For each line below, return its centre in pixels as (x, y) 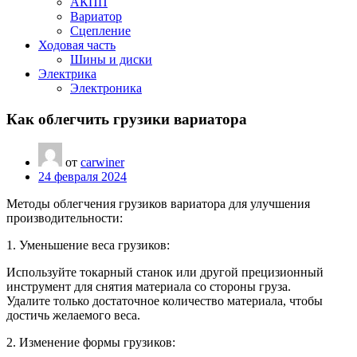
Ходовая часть (77, 45)
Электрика (67, 74)
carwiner (102, 163)
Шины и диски (111, 59)
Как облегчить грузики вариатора (127, 119)
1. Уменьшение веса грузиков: (88, 245)
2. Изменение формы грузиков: (91, 343)
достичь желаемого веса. (73, 316)
